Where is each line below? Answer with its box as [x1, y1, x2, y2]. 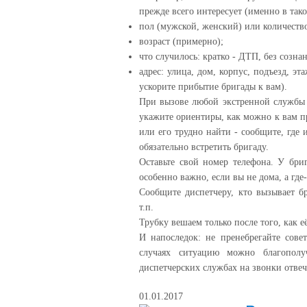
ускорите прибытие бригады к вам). [139, 82, 287, 92]
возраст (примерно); [139, 36, 223, 47]
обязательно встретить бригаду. [139, 142, 269, 152]
